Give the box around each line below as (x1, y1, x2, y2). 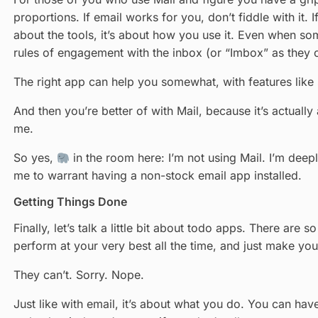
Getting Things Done (13, 194, 127, 209)
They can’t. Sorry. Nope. (13, 268, 144, 283)
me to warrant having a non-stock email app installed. (13, 168, 302, 183)
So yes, (13, 150, 57, 165)
